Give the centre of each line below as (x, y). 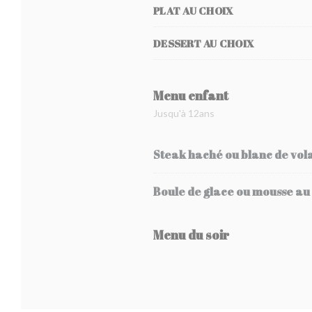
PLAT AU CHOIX (194, 10)
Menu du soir (191, 235)
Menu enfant (191, 95)
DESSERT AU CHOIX (204, 43)
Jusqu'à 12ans (184, 113)
